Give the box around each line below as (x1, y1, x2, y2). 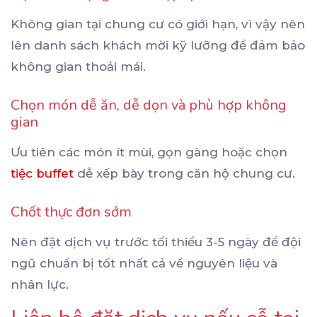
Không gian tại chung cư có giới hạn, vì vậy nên (11, 16, 305, 31)
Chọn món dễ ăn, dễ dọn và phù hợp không (11, 95, 287, 115)
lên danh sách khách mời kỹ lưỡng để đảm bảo (11, 38, 305, 52)
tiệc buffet (11, 166, 74, 180)
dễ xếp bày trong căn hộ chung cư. (74, 166, 295, 180)
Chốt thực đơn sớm (11, 202, 132, 221)
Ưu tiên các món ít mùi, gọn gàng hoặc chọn (11, 144, 287, 159)
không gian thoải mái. (11, 59, 146, 74)
